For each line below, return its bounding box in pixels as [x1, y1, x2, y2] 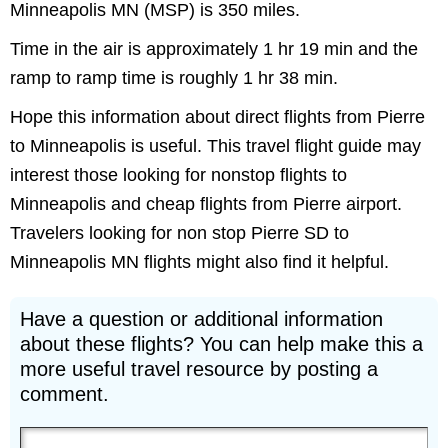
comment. [20, 383, 109, 405]
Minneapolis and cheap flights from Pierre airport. [10, 194, 402, 214]
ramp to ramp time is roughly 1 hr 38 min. [10, 68, 338, 88]
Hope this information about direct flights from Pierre [10, 107, 425, 127]
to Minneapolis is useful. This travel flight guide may [10, 136, 421, 156]
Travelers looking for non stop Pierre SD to [10, 223, 349, 243]
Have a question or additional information [20, 308, 383, 330]
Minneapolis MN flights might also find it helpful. [10, 252, 389, 272]
